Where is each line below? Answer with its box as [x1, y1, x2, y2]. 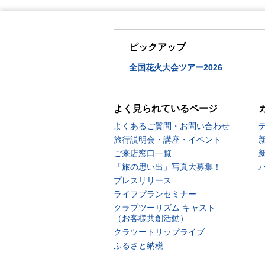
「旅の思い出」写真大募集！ [114, 162, 221, 172]
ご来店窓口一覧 [114, 148, 172, 158]
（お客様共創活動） [114, 214, 188, 223]
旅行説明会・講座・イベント [114, 135, 221, 144]
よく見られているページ [114, 104, 218, 114]
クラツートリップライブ [114, 227, 205, 237]
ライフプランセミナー [114, 189, 196, 199]
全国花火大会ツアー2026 [129, 63, 222, 72]
